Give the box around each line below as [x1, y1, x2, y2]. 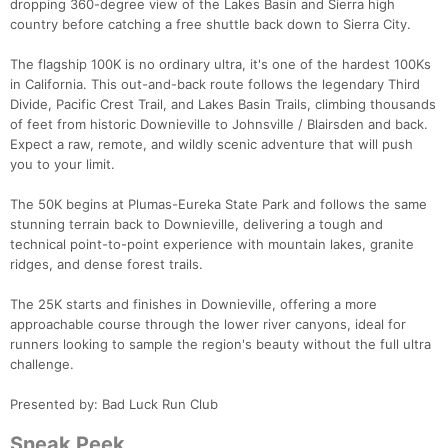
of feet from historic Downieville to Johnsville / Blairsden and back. [10, 116, 428, 133]
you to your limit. [10, 156, 115, 173]
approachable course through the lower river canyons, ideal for [10, 316, 406, 333]
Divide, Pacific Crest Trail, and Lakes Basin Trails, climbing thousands [10, 96, 436, 113]
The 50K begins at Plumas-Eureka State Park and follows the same [10, 196, 427, 213]
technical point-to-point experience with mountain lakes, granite [10, 236, 414, 253]
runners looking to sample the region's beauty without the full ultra [10, 336, 431, 353]
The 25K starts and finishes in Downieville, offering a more [10, 296, 377, 313]
